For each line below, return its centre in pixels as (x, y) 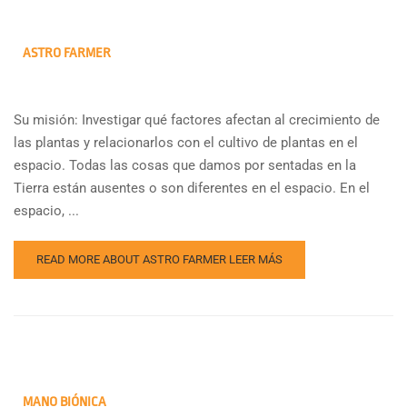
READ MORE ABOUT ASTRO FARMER (133, 259)
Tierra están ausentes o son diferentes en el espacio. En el (192, 188)
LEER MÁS (256, 259)
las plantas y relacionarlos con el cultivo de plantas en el (186, 142)
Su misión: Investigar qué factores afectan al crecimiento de (197, 119)
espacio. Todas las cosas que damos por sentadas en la (185, 165)
